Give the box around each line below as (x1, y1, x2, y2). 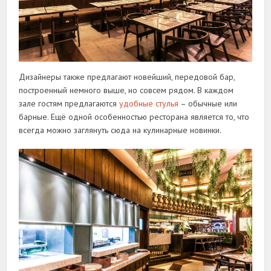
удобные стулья (119, 98, 179, 109)
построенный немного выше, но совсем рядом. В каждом (19, 85, 234, 96)
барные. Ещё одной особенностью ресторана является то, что (19, 111, 250, 123)
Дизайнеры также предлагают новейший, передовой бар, (19, 71, 235, 83)
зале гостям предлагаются (19, 98, 120, 109)
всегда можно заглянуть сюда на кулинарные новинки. (19, 125, 222, 136)
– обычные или (178, 98, 238, 109)
